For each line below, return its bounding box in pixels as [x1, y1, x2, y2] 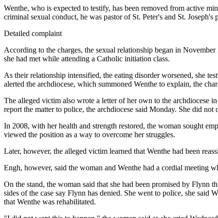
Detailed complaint [4, 29, 62, 38]
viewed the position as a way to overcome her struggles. [4, 130, 175, 139]
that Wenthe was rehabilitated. [4, 198, 96, 206]
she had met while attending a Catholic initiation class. [4, 54, 170, 63]
